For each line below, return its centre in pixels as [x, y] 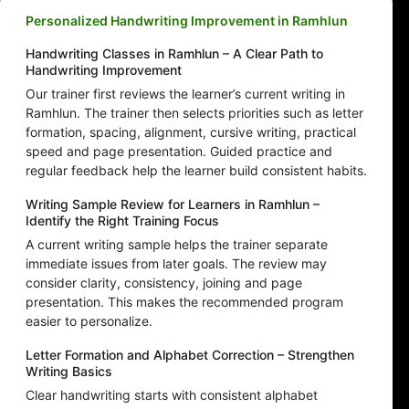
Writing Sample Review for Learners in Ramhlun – [173, 204]
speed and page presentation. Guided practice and [179, 152]
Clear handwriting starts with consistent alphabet [172, 395]
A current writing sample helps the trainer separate [177, 245]
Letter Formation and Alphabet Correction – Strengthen [190, 355]
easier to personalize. [89, 321]
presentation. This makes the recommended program [184, 302]
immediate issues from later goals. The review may [176, 264]
